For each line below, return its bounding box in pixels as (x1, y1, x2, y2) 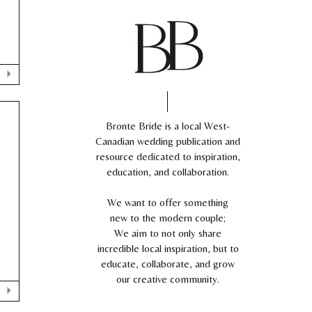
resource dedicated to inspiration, (95, 150, 240, 162)
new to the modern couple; (110, 212, 226, 224)
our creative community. (116, 273, 219, 285)
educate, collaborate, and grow (101, 258, 235, 270)
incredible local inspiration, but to (97, 242, 239, 254)
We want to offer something (107, 196, 228, 208)
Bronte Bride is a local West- (106, 120, 230, 132)
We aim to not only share (114, 227, 221, 239)
